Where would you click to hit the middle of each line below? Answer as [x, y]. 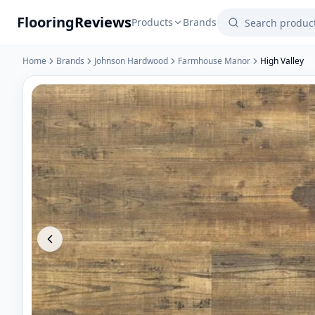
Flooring [46, 22]
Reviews [103, 22]
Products [152, 22]
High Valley [282, 61]
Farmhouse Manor [214, 61]
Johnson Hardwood [131, 61]
